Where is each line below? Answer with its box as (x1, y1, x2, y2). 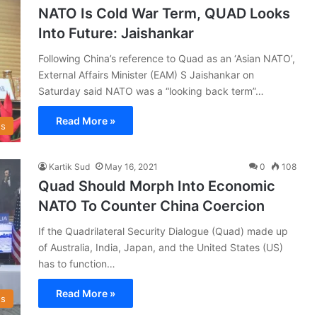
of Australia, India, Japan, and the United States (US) (38, 241, 283, 253)
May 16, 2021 (105, 161, 158, 172)
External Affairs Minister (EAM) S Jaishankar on (38, 68, 254, 81)
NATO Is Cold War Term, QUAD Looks (38, 4, 290, 22)
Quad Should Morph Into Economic (38, 177, 275, 195)
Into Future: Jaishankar (38, 24, 194, 42)
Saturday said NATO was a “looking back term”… (38, 84, 264, 97)
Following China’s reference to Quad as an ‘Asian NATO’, (38, 52, 295, 64)
